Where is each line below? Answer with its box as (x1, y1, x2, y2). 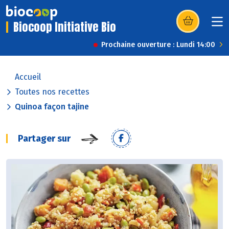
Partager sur (18, 133, 71, 145)
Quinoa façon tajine (15, 102, 89, 112)
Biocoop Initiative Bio (13, 18, 116, 36)
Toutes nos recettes (15, 87, 89, 97)
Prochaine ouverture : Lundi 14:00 (101, 40, 215, 50)
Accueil (15, 72, 41, 82)
